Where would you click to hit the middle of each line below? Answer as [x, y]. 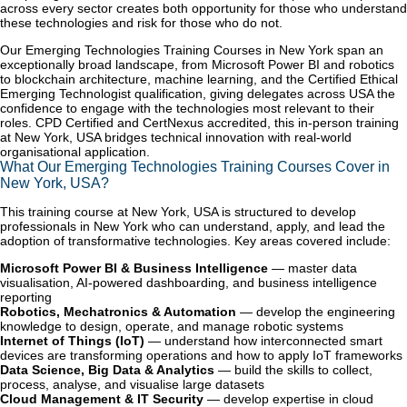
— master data [313, 268]
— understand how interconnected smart [263, 341]
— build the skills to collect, [293, 370]
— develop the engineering [316, 312]
